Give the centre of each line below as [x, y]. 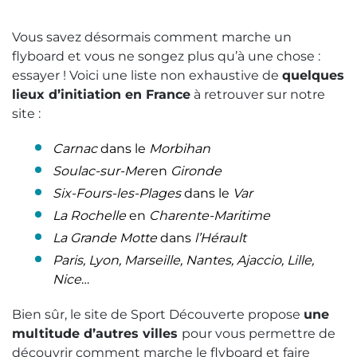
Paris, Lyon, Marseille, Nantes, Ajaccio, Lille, [183, 260]
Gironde [196, 171]
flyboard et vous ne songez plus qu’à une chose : [166, 56]
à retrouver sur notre [258, 94]
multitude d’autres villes [97, 333]
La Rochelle [91, 215]
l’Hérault [220, 237]
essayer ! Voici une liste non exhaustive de [147, 75]
